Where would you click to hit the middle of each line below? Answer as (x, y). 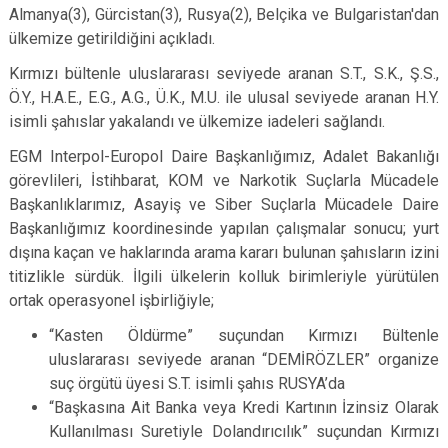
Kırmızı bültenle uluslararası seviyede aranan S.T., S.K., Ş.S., (224, 73)
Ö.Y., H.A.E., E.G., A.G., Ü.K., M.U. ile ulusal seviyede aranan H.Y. (224, 97)
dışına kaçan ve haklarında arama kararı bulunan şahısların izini (224, 252)
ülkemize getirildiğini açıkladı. (112, 38)
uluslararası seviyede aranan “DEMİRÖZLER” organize (244, 359)
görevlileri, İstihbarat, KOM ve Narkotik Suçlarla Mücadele (224, 180)
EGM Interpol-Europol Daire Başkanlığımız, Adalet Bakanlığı (224, 156)
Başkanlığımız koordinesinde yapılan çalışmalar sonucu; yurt (224, 228)
